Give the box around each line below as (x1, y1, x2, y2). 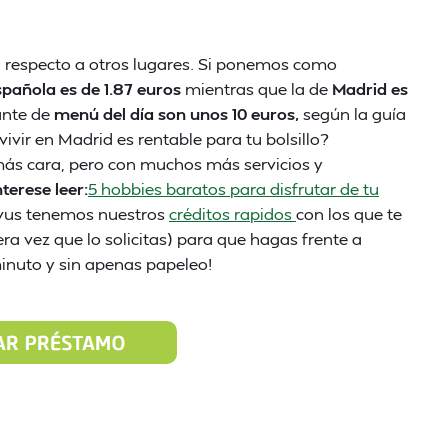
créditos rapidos (169, 203, 296, 224)
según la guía (303, 103, 406, 124)
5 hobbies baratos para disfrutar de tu (88, 178, 379, 199)
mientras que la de (181, 78, 332, 99)
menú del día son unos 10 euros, (54, 103, 303, 124)
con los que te (296, 203, 402, 224)
